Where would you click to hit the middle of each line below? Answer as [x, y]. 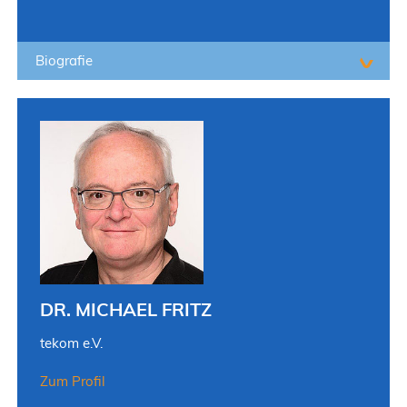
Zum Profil [72, 381]
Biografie [64, 60]
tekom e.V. [71, 342]
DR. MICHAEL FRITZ [125, 309]
